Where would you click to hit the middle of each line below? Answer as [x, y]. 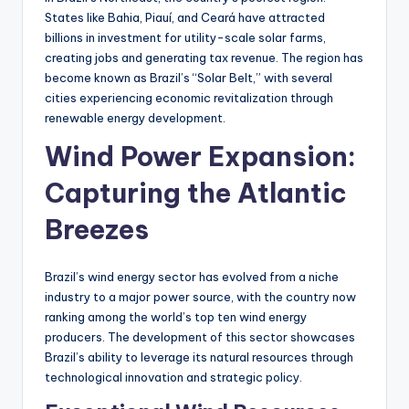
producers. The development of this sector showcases [200, 336]
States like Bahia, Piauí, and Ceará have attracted [185, 17]
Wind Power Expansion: [200, 156]
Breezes [97, 229]
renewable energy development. [135, 117]
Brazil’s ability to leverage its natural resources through [199, 357]
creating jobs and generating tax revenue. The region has [204, 57]
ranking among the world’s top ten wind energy [176, 316]
